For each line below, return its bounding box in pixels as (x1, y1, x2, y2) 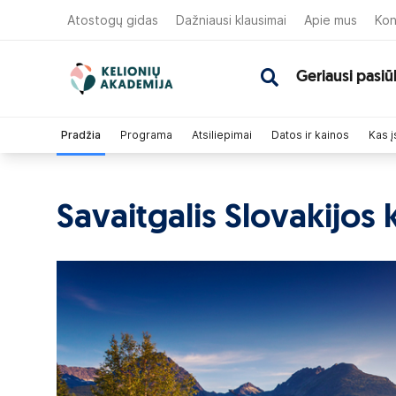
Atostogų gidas (67, 12, 158, 27)
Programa (120, 128, 172, 141)
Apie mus (304, 12, 357, 27)
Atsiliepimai (192, 128, 252, 141)
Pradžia (61, 128, 101, 141)
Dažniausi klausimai (176, 12, 286, 27)
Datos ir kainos (271, 128, 349, 141)
